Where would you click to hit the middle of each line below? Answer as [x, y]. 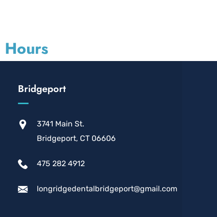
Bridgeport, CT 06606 [77, 138]
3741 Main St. [61, 124]
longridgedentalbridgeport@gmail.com [107, 189]
